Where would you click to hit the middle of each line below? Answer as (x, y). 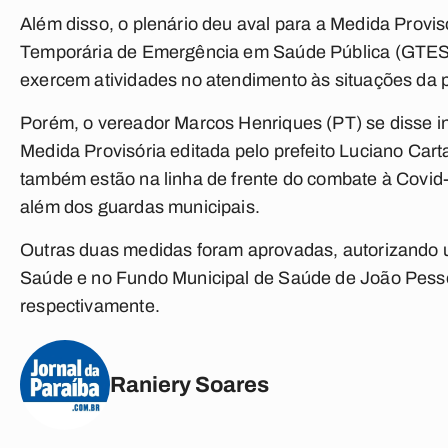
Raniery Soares (189, 384)
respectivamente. (90, 306)
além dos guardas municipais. (140, 207)
